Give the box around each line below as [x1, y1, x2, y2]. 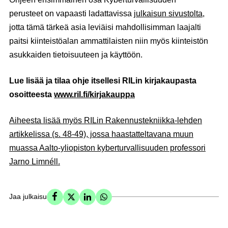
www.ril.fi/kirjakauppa [54, 90, 135, 99]
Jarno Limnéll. [9, 157, 60, 166]
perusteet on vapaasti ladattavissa [9, 9, 134, 18]
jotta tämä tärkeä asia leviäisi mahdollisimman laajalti [9, 22, 201, 32]
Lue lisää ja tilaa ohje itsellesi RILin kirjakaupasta [9, 76, 196, 85]
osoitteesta [9, 90, 54, 99]
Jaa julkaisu [9, 192, 47, 201]
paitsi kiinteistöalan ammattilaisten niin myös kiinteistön [9, 36, 208, 45]
